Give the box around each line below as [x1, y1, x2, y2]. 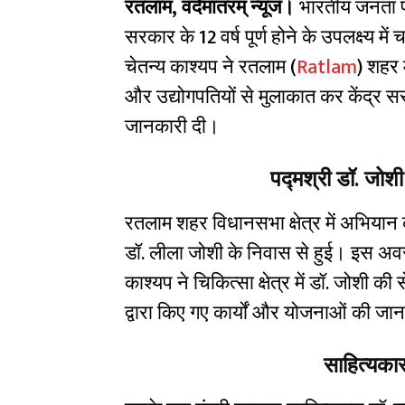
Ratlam [297, 51, 357, 85]
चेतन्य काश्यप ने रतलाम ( [125, 51, 297, 85]
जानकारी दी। [125, 110, 220, 145]
